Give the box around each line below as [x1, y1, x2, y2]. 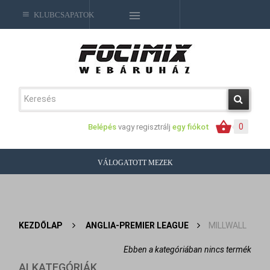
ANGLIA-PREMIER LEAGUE [86, 221, 189, 230]
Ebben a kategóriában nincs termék [123, 245, 251, 254]
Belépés [87, 122, 118, 131]
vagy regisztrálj [118, 122, 171, 131]
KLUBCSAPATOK [30, 10, 94, 18]
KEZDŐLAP [19, 221, 63, 230]
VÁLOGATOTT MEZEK [97, 159, 173, 167]
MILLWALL [209, 221, 247, 230]
